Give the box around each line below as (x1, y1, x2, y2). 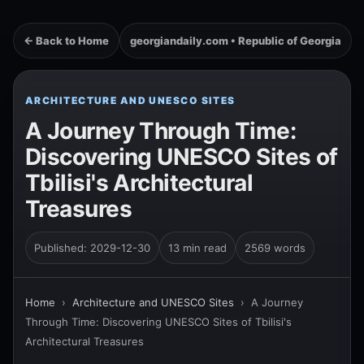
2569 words (245, 241, 305, 254)
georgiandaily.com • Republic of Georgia (130, 34, 341, 47)
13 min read (168, 241, 227, 254)
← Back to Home (24, 34, 109, 47)
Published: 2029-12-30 (34, 241, 150, 254)
